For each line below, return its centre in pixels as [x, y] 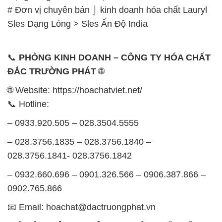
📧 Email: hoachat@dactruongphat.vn [82, 207]
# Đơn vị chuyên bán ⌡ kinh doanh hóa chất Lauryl [107, 10]
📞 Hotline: [28, 104]
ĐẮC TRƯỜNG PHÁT [52, 71]
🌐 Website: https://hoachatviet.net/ [75, 90]
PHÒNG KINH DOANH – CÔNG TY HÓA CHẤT [115, 57]
